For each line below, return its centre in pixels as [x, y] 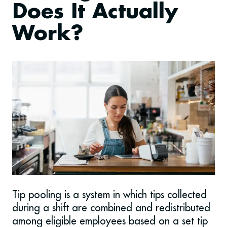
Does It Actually [95, 13]
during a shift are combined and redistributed [111, 208]
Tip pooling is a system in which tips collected [109, 195]
